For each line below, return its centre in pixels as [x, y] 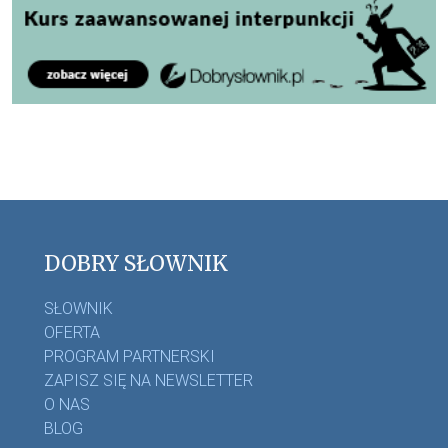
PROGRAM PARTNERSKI [129, 357]
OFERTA [72, 333]
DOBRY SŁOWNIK [136, 263]
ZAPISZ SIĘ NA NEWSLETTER [148, 381]
